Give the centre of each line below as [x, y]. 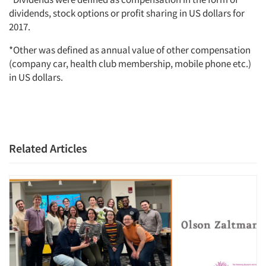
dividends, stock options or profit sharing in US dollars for [127, 13]
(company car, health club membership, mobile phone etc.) [130, 64]
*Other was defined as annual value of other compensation [130, 50]
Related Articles [48, 148]
